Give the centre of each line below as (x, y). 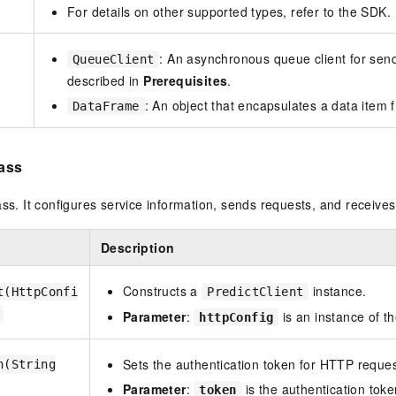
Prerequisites (186, 81)
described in (106, 81)
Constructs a (163, 291)
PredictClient (255, 292)
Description (138, 248)
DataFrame (106, 107)
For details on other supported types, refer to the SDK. (229, 12)
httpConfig (236, 318)
